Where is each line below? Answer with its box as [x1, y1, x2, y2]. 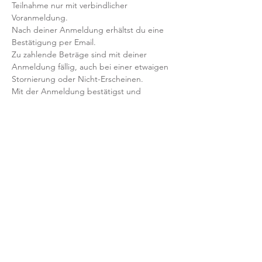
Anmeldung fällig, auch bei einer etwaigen [12, 61, 171, 72]
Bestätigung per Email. [12, 37, 98, 47]
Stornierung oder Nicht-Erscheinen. [12, 74, 143, 84]
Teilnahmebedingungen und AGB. [12, 111, 139, 121]
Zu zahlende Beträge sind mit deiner [12, 49, 149, 60]
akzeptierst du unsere [12, 98, 94, 109]
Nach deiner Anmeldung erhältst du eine [12, 25, 166, 35]
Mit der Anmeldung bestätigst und [12, 86, 143, 96]
